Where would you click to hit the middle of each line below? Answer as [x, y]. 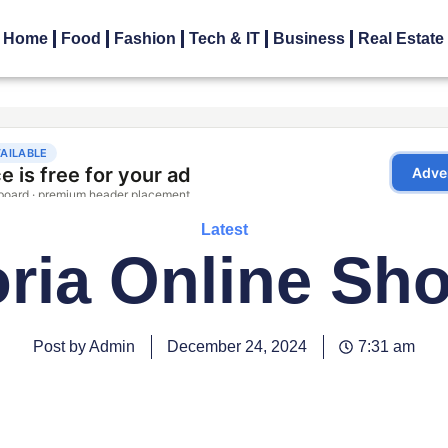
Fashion [145, 39]
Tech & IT [225, 39]
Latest [224, 230]
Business [309, 39]
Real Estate [401, 39]
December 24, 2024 [237, 347]
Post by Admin [84, 347]
